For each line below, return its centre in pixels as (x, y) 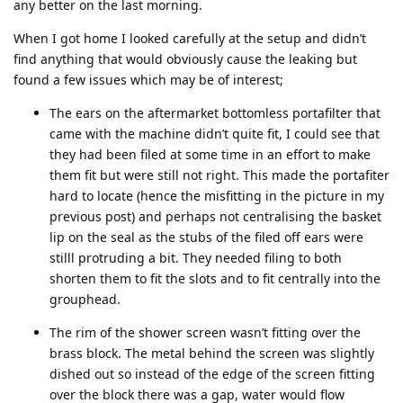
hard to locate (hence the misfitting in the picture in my (217, 196)
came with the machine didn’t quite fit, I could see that (215, 134)
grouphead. (85, 300)
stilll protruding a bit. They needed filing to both (196, 258)
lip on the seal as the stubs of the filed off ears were (206, 237)
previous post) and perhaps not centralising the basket (215, 217)
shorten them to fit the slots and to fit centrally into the (215, 279)
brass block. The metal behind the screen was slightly (212, 354)
